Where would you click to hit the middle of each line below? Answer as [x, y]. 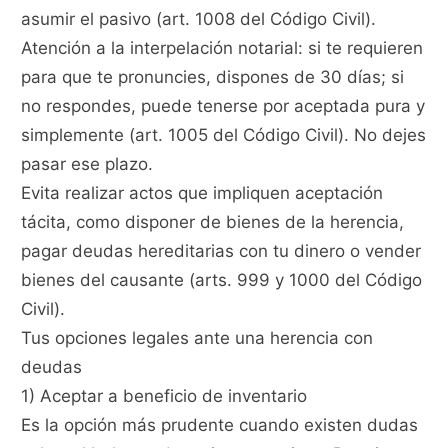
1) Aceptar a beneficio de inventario [164, 396]
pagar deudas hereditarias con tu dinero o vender [221, 251]
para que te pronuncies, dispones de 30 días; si [213, 77]
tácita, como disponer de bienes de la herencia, [213, 222]
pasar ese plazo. [87, 164]
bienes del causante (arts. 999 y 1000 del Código [222, 280]
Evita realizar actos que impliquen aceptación [202, 193]
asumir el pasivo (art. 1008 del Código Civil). [199, 19]
